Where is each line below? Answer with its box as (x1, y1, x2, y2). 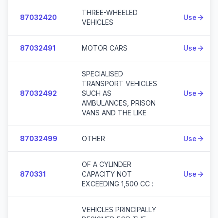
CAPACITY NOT (82, 170, 132, 178)
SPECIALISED (82, 70, 123, 78)
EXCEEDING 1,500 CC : (82, 180, 153, 188)
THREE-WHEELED (82, 8, 138, 17)
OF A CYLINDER (82, 160, 131, 168)
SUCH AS (82, 89, 111, 97)
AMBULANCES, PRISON (82, 99, 156, 107)
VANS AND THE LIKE (82, 109, 146, 117)
